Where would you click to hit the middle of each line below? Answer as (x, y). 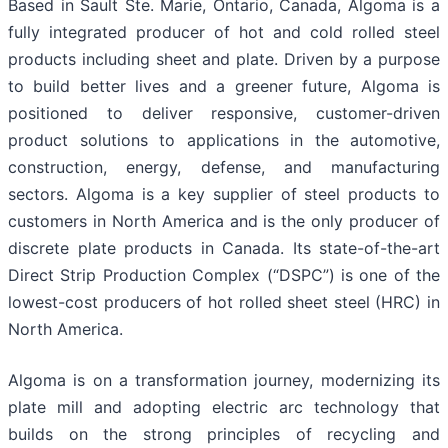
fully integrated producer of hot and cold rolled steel (224, 32)
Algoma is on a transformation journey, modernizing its (224, 380)
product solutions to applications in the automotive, (224, 140)
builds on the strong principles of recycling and (224, 434)
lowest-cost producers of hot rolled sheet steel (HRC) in (224, 302)
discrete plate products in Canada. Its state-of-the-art (224, 248)
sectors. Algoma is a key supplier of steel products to (224, 194)
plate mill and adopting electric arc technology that (224, 407)
